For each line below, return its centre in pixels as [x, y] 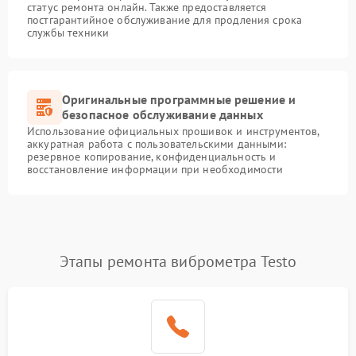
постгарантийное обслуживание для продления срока [165, 20]
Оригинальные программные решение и [179, 99]
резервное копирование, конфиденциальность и [152, 157]
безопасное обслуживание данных [163, 114]
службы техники [68, 33]
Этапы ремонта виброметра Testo [178, 261]
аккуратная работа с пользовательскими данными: [157, 144]
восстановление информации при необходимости [155, 169]
